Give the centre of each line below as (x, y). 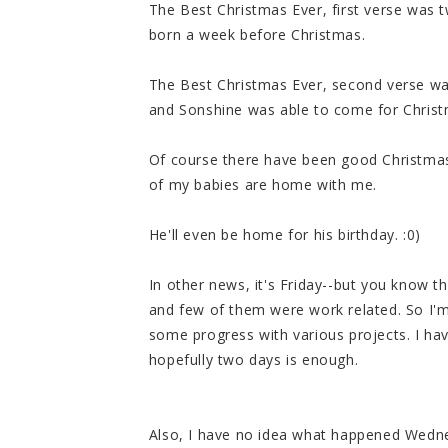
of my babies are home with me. (262, 185)
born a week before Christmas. (257, 35)
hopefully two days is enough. (253, 360)
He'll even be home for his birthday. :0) (284, 235)
